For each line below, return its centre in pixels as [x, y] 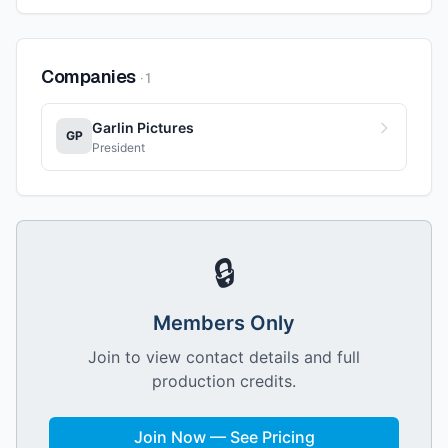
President [118, 147]
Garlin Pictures [143, 127]
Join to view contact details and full [224, 357]
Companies [88, 76]
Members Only [224, 323]
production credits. [224, 381]
